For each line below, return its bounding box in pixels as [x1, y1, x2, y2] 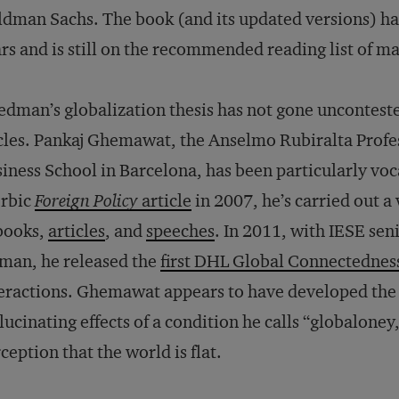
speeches [146, 220, 215, 241]
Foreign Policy [35, 190, 138, 211]
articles [48, 220, 105, 241]
